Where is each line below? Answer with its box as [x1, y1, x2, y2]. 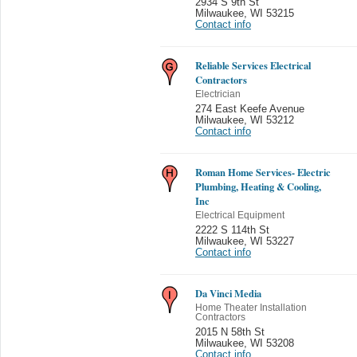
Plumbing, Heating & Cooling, [195, 178, 321, 194]
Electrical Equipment [195, 210, 284, 220]
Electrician [195, 88, 241, 99]
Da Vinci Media [195, 285, 261, 300]
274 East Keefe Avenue [195, 103, 304, 115]
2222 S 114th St [195, 224, 269, 236]
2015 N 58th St [195, 326, 265, 338]
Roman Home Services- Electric [195, 164, 331, 179]
